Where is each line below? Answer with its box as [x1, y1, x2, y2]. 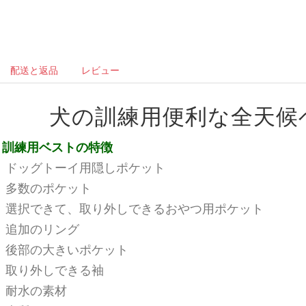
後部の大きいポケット [5, 241, 128, 258]
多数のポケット [5, 180, 92, 197]
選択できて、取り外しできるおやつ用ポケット [5, 200, 264, 217]
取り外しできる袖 [5, 262, 104, 279]
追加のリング [5, 221, 79, 238]
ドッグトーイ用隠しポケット [5, 159, 165, 176]
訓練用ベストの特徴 [1, 138, 113, 156]
